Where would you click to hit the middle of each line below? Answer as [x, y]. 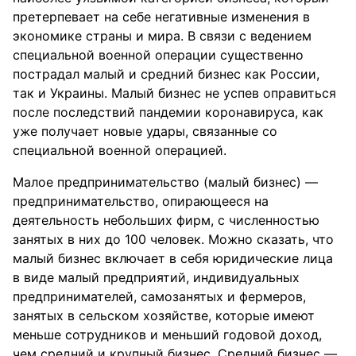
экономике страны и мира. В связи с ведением [162, 36]
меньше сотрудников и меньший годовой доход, [167, 335]
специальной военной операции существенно [158, 55]
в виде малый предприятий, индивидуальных [156, 277]
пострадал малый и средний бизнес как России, [166, 74]
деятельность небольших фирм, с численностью [166, 220]
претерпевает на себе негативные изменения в [161, 17]
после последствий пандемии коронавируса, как [168, 112]
